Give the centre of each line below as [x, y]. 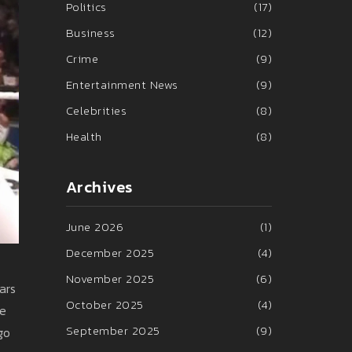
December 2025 [110, 253]
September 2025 [113, 330]
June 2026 [94, 227]
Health [84, 136]
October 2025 [104, 304]
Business [90, 33]
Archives [99, 187]
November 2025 [110, 279]
